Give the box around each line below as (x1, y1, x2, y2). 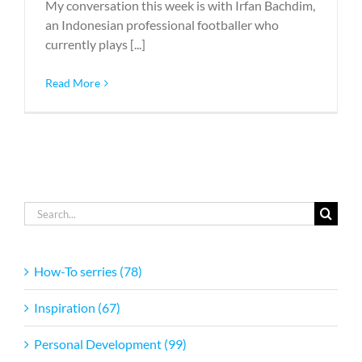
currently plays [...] (45, 36, 145, 52)
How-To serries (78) (34, 263, 142, 279)
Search (23, 203, 61, 218)
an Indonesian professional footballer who (45, 17, 279, 32)
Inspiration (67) (34, 300, 120, 315)
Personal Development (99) (34, 336, 187, 351)
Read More (45, 76, 100, 90)
